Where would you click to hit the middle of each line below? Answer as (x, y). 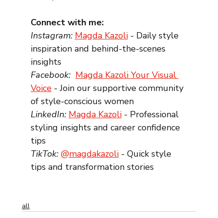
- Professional (151, 115)
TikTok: (44, 154)
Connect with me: (67, 23)
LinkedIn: (49, 115)
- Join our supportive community (118, 88)
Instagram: (53, 36)
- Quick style (146, 154)
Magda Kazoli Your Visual (127, 75)
